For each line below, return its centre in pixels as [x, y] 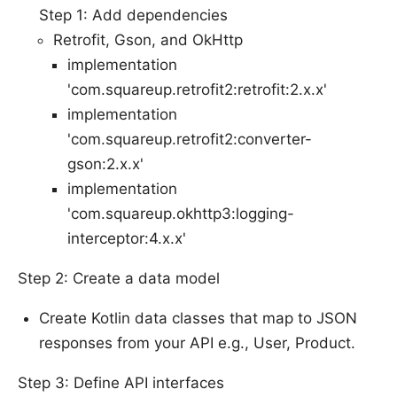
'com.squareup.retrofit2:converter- [190, 139]
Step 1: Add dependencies [133, 15]
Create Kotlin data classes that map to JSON [198, 318]
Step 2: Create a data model [119, 278]
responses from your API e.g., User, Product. [197, 343]
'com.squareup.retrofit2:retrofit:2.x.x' [197, 89]
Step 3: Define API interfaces [121, 382]
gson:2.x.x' [105, 163]
